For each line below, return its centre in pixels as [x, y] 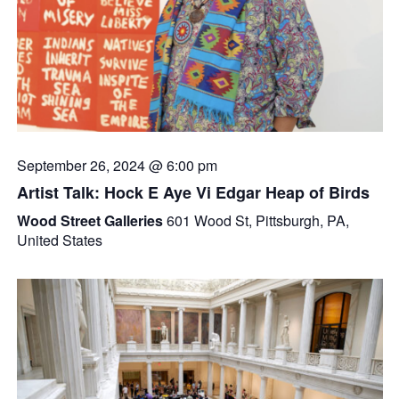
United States [59, 240]
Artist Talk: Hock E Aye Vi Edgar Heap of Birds [193, 192]
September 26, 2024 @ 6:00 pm [117, 165]
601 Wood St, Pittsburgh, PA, [257, 220]
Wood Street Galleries [91, 220]
